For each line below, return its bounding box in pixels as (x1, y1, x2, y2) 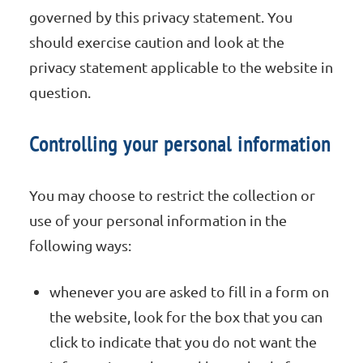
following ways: (29, 237, 132, 254)
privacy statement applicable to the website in (29, 58, 334, 76)
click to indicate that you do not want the (49, 333, 318, 351)
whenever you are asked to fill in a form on (49, 283, 330, 301)
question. (29, 83, 92, 101)
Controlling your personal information (29, 130, 331, 158)
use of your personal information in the (29, 211, 288, 229)
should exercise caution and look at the (29, 33, 285, 51)
